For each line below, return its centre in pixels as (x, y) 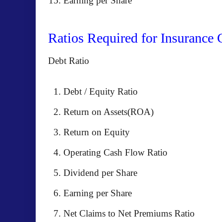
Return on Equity (97, 132)
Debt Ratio (69, 61)
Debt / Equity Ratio (101, 91)
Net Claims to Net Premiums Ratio (129, 213)
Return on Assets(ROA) (109, 112)
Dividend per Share (100, 173)
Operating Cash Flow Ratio (115, 152)
